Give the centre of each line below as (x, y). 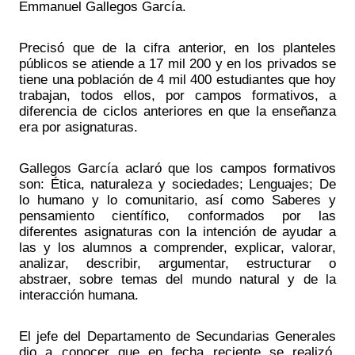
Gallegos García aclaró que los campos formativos (177, 168)
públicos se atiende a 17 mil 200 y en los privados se (177, 63)
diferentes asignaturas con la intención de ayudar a (177, 231)
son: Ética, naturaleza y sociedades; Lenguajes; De (177, 183)
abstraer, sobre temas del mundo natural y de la (177, 279)
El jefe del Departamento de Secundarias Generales (177, 336)
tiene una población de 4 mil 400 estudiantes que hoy (177, 79)
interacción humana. (79, 294)
